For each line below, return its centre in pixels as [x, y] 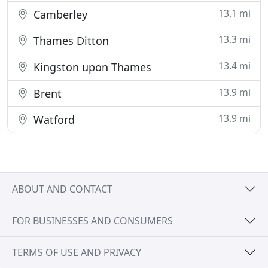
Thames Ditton [70, 41]
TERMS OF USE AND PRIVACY [77, 252]
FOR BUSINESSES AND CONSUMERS [92, 220]
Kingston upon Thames [91, 67]
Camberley [59, 14]
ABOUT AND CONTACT [62, 189]
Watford [53, 120]
